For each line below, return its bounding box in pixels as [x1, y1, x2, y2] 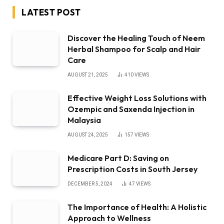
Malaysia [67, 115, 101, 125]
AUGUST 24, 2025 [67, 132, 108, 138]
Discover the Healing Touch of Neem [67, 33, 205, 43]
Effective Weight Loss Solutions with [67, 93, 206, 103]
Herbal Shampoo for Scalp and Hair [67, 44, 200, 54]
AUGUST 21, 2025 [67, 72, 108, 78]
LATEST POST [21, 7, 81, 18]
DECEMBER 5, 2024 [67, 181, 112, 187]
